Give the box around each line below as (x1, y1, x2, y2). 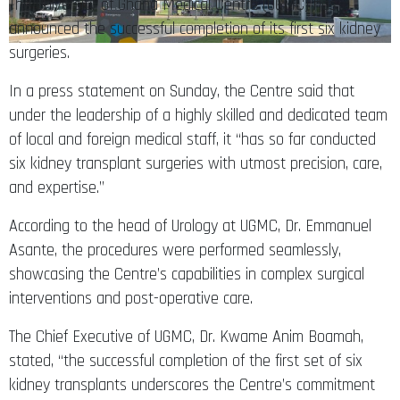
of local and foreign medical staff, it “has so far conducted (9, 129, 376, 150)
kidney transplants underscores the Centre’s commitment (9, 374, 375, 396)
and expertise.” (9, 177, 104, 198)
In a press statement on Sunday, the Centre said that (9, 80, 354, 102)
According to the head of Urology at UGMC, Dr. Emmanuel (9, 215, 371, 237)
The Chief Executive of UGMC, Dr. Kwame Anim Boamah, (9, 326, 363, 347)
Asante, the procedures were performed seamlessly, (9, 239, 341, 261)
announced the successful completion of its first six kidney (9, 18, 380, 39)
